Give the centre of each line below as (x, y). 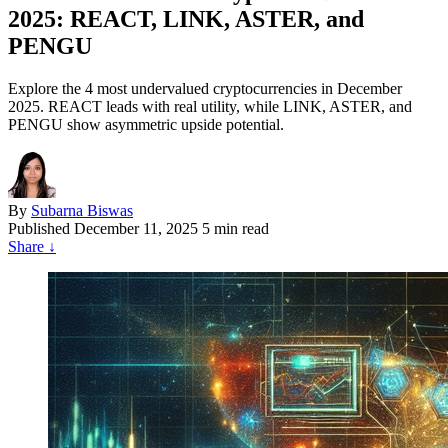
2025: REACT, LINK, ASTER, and (186, 18)
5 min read (235, 228)
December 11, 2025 (136, 228)
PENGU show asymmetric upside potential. (146, 124)
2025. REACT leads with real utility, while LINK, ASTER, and (210, 106)
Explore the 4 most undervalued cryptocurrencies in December (205, 88)
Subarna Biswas (82, 210)
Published (39, 228)
